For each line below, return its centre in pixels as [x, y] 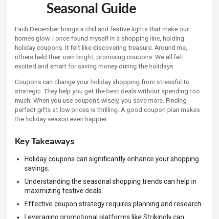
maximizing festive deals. [64, 190]
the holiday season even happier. [61, 119]
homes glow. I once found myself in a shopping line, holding [99, 38]
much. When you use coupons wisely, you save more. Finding [101, 100]
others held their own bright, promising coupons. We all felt [99, 56]
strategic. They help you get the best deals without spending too [107, 91]
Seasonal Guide [91, 9]
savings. [37, 168]
